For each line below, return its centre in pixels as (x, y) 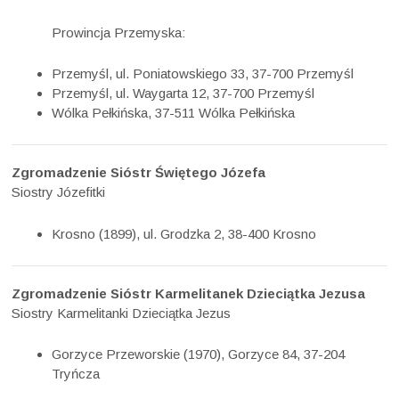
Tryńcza (76, 374)
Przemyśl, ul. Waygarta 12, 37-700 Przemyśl (183, 94)
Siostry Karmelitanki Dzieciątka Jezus (122, 313)
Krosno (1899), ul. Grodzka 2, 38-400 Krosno (184, 233)
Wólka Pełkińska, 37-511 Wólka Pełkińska (174, 113)
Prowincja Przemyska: (119, 32)
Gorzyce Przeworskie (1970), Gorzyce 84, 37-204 (199, 354)
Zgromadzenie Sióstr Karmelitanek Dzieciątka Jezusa (189, 293)
